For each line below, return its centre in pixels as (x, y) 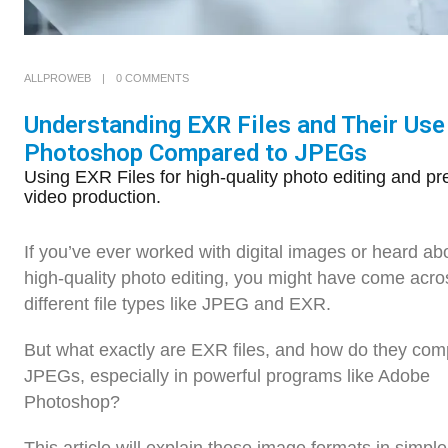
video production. (92, 197)
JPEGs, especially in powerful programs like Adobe (227, 376)
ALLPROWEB (57, 78)
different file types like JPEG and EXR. (177, 304)
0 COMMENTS (152, 78)
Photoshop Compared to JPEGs (195, 153)
